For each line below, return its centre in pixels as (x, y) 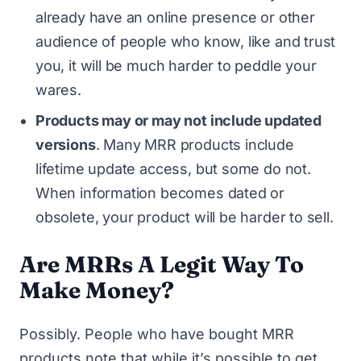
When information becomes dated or (160, 193)
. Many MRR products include (195, 145)
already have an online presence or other (175, 17)
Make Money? (97, 290)
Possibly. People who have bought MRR (157, 334)
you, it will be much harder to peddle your (176, 66)
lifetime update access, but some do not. (173, 169)
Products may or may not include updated (178, 120)
